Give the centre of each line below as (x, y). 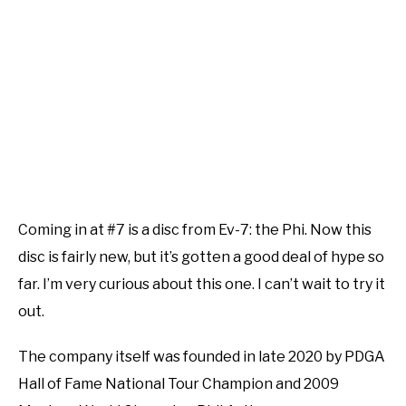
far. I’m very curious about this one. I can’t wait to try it (202, 284)
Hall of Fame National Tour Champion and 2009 (179, 383)
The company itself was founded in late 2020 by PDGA (202, 356)
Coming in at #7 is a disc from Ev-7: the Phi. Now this (195, 229)
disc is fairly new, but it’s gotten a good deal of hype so (201, 256)
